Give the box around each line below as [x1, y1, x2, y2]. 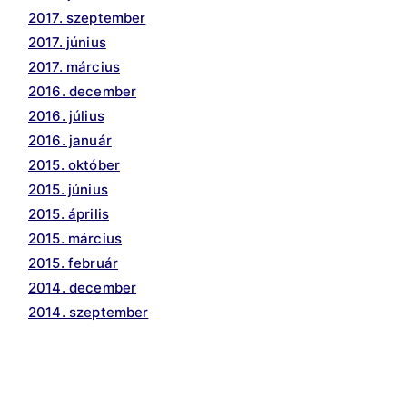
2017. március [28, 58, 120, 76]
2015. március [28, 230, 122, 248]
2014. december [28, 279, 137, 297]
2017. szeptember [28, 9, 146, 27]
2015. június [28, 181, 108, 199]
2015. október [28, 156, 120, 174]
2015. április [28, 205, 109, 223]
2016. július [28, 107, 104, 125]
